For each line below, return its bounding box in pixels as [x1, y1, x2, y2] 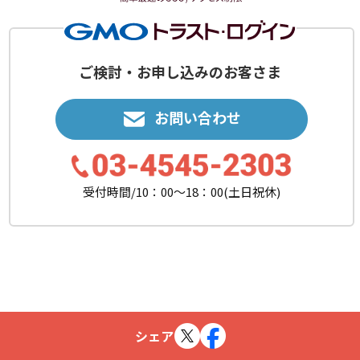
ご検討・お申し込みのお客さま [79, 60, 281, 82]
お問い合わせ [153, 106, 241, 128]
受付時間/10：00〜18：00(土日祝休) [82, 182, 280, 200]
